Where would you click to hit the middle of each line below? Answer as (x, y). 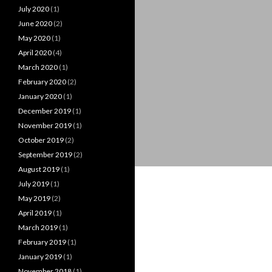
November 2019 (45, 125)
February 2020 (42, 82)
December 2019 (45, 111)
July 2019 (34, 184)
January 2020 (40, 96)
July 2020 (34, 9)
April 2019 (35, 213)
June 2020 (35, 23)
